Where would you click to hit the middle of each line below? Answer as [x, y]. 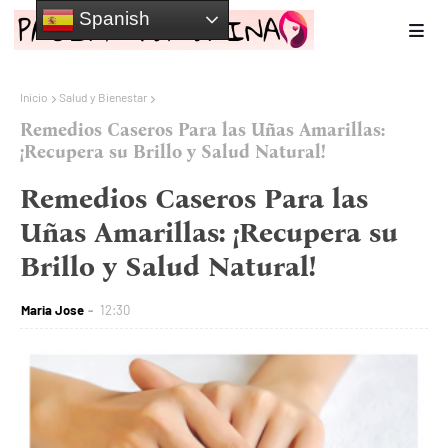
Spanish [111, 18]
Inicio [34, 97]
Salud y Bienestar [103, 97]
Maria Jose [52, 310]
